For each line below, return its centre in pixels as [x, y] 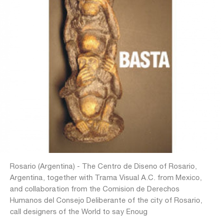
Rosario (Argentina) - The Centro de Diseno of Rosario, [103, 166]
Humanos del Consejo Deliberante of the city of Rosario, [106, 200]
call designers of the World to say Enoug [79, 211]
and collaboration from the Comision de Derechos [95, 189]
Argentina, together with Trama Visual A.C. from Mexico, [106, 177]
